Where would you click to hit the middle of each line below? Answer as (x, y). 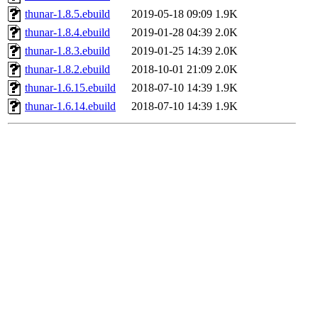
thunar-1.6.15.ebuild (70, 88)
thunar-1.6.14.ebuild (70, 106)
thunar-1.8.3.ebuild (67, 51)
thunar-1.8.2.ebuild (67, 70)
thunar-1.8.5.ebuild (67, 14)
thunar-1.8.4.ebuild (67, 33)
